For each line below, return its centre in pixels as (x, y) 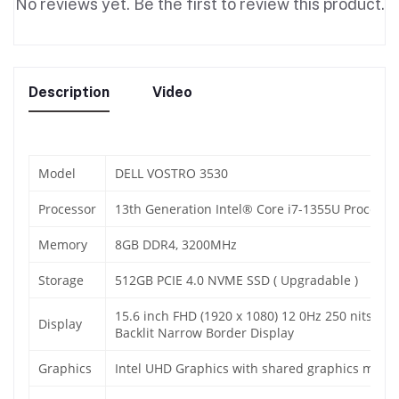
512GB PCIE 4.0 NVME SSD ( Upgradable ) (236, 281)
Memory (63, 245)
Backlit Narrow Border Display (204, 333)
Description (69, 93)
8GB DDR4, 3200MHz (176, 245)
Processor (67, 209)
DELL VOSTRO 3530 (171, 174)
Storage (61, 281)
